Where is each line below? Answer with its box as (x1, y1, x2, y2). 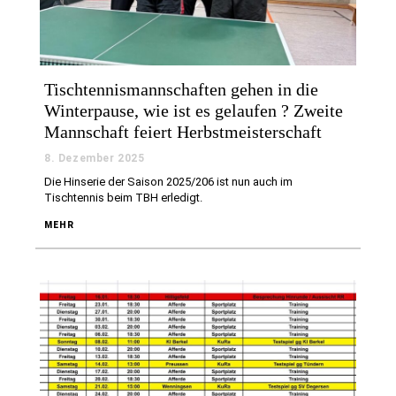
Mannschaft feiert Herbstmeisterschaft (44, 121, 322, 141)
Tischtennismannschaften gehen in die (44, 79, 318, 99)
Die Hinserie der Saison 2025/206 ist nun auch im (44, 174, 293, 188)
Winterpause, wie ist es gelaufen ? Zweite (44, 100, 343, 120)
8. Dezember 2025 (44, 151, 145, 164)
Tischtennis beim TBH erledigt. (44, 190, 202, 204)
